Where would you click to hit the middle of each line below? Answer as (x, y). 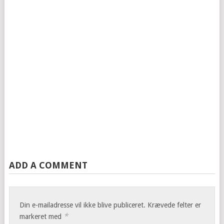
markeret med (42, 216)
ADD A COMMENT (48, 165)
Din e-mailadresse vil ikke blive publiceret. (83, 205)
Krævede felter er (174, 205)
